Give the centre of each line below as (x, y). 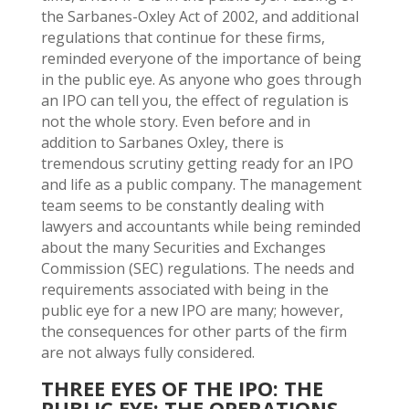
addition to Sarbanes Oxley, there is (162, 142)
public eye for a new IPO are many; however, (192, 310)
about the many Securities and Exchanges (183, 247)
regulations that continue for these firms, (183, 37)
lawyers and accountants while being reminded (200, 226)
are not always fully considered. (147, 352)
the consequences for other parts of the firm (194, 331)
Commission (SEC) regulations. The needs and (197, 268)
